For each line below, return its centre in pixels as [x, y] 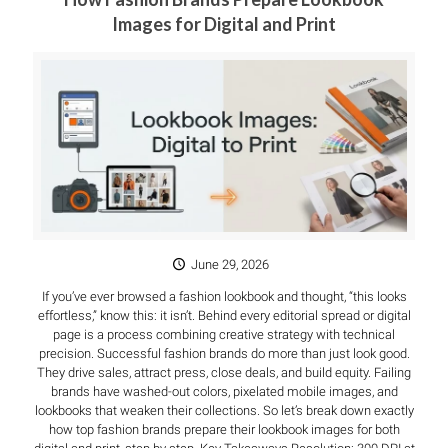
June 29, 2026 [229, 265]
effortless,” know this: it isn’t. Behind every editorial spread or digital [224, 316]
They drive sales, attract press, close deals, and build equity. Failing [224, 373]
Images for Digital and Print [224, 24]
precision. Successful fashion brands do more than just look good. [224, 354]
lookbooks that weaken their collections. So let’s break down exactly [224, 411]
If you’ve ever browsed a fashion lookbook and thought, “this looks [224, 297]
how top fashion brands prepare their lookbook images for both [224, 430]
